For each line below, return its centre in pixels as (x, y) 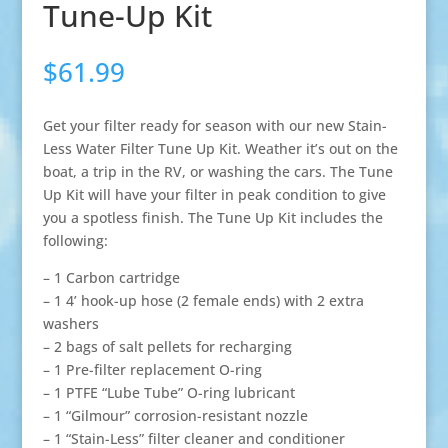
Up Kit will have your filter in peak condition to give (214, 194)
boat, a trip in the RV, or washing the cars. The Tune (217, 171)
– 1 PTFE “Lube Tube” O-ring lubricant (168, 392)
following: (75, 240)
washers (70, 323)
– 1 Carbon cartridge (111, 277)
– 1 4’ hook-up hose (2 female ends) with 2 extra (203, 300)
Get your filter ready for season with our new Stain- (214, 125)
